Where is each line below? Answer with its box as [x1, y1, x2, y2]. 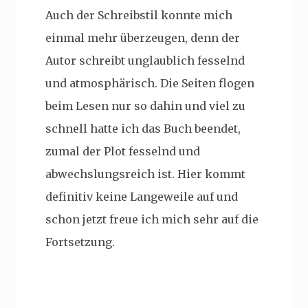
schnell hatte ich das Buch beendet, [45, 122, 241, 136]
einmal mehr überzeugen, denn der [45, 31, 240, 45]
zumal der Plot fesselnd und [45, 144, 200, 159]
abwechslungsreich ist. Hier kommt [45, 167, 245, 181]
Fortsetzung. [45, 235, 118, 250]
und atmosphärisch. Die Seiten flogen [45, 76, 254, 91]
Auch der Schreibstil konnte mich [45, 8, 232, 23]
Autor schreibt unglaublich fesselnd [45, 54, 245, 68]
